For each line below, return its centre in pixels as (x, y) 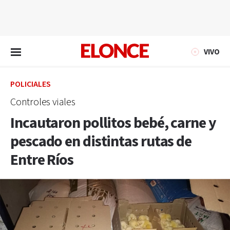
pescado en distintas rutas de (101, 142)
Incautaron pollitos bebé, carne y (113, 123)
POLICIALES (31, 84)
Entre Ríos (42, 160)
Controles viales (43, 102)
